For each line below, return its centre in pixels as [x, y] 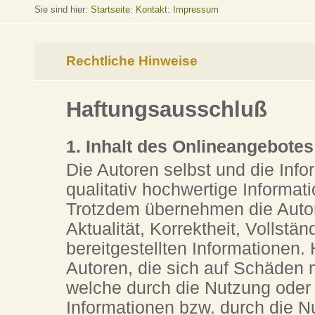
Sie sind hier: [62, 10]
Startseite [110, 10]
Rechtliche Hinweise [132, 61]
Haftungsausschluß [167, 109]
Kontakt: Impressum [177, 10]
